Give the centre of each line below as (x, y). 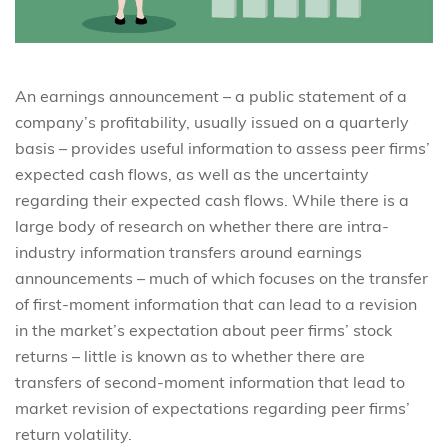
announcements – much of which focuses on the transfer (221, 277)
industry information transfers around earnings (188, 251)
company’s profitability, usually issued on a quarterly (212, 121)
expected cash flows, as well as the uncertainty (192, 173)
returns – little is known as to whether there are (190, 355)
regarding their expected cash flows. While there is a (212, 199)
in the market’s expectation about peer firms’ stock (203, 329)
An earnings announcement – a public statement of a (211, 95)
